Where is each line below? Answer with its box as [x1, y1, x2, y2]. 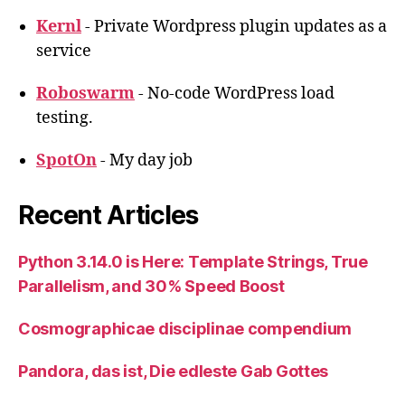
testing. [36, 107, 93, 128]
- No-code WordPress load [135, 82, 334, 104]
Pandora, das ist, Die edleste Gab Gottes [18, 361, 329, 381]
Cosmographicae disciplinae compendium [18, 318, 353, 338]
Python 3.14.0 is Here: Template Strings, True [18, 251, 368, 271]
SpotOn [36, 149, 97, 171]
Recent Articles [18, 199, 198, 231]
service [36, 40, 91, 61]
